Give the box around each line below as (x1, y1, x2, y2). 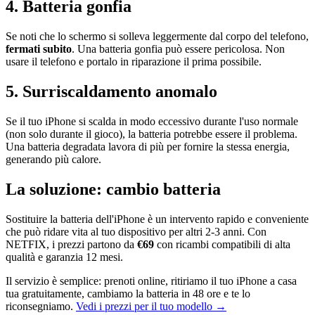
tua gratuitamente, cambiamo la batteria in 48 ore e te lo (6, 287, 250, 300)
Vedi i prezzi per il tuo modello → (76, 300, 226, 312)
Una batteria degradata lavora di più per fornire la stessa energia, (6, 140, 290, 153)
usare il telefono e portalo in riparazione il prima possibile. (6, 56, 262, 68)
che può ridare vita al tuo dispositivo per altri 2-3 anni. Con (6, 225, 266, 238)
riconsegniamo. (6, 300, 73, 312)
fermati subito (6, 43, 72, 56)
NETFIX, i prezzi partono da (6, 238, 137, 250)
